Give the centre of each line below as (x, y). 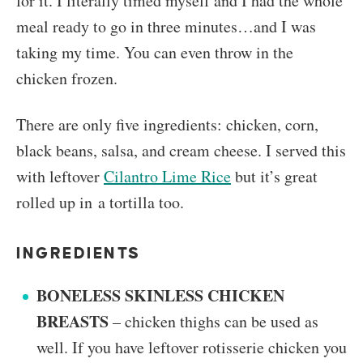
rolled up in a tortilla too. (100, 203)
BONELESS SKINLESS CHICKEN (160, 296)
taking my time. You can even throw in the (155, 53)
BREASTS (75, 322)
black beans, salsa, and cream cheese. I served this (181, 151)
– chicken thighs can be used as (216, 322)
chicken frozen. (67, 79)
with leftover (60, 177)
